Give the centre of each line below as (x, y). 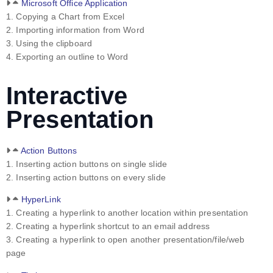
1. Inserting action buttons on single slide (87, 164)
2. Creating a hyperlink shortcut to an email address (108, 226)
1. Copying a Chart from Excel (66, 17)
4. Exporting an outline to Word (67, 57)
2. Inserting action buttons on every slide (86, 178)
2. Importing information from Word (75, 30)
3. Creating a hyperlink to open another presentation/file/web (126, 240)
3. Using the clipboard (49, 44)
